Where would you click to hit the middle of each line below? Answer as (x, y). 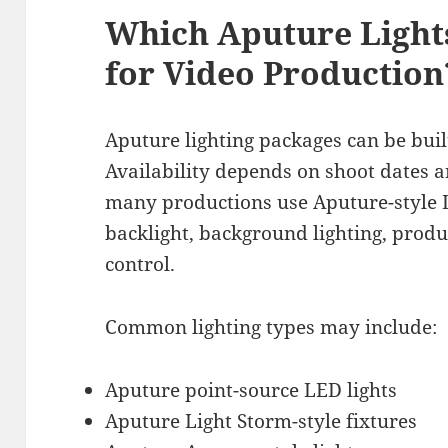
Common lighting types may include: (271, 326)
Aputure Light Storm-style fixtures (261, 420)
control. (140, 263)
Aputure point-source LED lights (251, 389)
